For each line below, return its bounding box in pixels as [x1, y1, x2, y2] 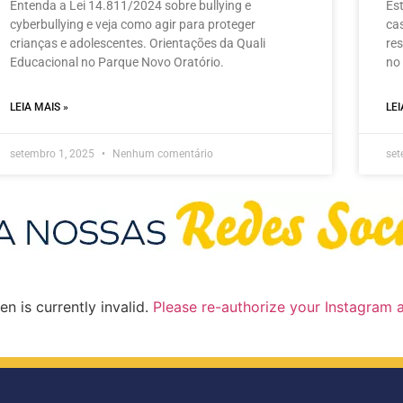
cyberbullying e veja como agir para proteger [9, 16, 255, 31]
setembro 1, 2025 [9, 147, 97, 160]
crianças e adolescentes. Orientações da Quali [9, 35, 265, 50]
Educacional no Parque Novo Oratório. [9, 54, 224, 69]
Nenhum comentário [109, 147, 213, 160]
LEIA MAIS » [9, 100, 68, 113]
